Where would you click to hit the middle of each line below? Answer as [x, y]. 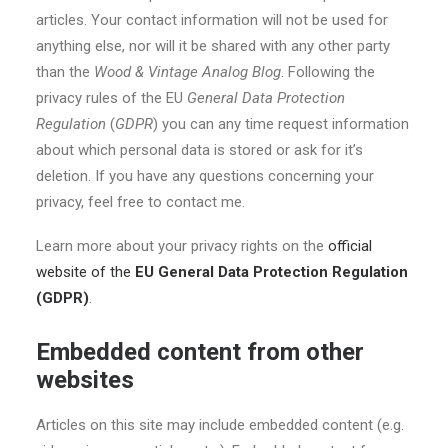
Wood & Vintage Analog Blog [187, 72]
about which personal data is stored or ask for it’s [199, 150]
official [350, 246]
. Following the [328, 72]
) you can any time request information [281, 124]
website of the [85, 272]
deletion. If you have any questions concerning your [205, 176]
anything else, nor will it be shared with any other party [213, 46]
